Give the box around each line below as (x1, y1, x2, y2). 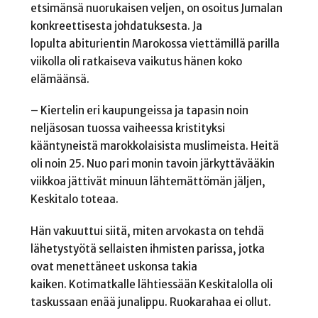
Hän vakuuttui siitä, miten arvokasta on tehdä (30, 224, 264, 238)
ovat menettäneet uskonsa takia (30, 259, 197, 273)
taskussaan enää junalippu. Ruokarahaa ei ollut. (30, 295, 273, 309)
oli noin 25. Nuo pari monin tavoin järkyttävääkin (30, 157, 275, 171)
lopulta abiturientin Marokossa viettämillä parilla (30, 36, 280, 50)
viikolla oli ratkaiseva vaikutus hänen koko (30, 54, 242, 68)
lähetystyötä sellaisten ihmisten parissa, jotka (30, 241, 265, 256)
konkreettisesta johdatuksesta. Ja (30, 18, 202, 33)
